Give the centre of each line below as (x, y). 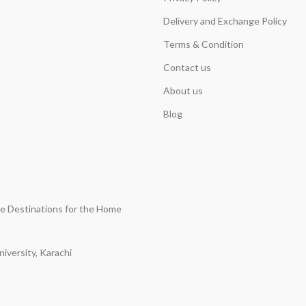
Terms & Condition (204, 44)
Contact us (187, 67)
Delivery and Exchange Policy (225, 21)
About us (183, 91)
